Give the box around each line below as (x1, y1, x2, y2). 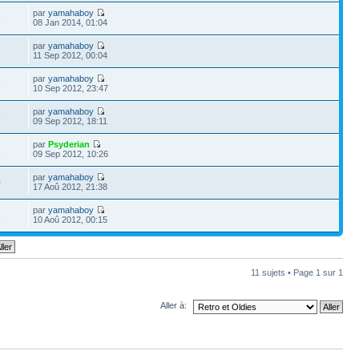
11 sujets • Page (251, 268, 316, 277)
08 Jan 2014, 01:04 (33, 18, 108, 27)
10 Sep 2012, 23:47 (33, 83, 109, 93)
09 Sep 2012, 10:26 (33, 149, 109, 159)
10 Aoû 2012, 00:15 (33, 215, 108, 224)
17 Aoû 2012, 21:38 (33, 182, 108, 192)
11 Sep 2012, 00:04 (33, 50, 108, 60)
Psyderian (48, 139, 91, 149)
